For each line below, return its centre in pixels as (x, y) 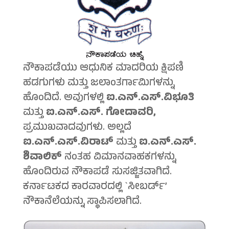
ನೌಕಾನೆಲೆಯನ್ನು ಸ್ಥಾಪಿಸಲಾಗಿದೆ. (82, 202)
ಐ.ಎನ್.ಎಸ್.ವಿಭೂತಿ (150, 99)
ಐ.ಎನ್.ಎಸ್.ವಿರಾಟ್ (68, 143)
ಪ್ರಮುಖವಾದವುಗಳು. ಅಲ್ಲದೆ (77, 128)
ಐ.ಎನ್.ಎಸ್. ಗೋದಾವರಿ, (101, 113)
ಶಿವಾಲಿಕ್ (42, 158)
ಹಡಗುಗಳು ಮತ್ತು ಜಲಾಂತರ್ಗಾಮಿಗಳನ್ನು (98, 84)
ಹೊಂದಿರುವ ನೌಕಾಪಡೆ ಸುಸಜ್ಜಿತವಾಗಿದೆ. (97, 173)
